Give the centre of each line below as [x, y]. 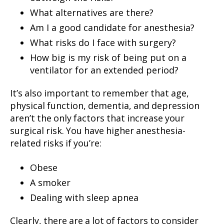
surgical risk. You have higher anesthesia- [98, 131]
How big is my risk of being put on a [108, 57]
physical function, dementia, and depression [105, 106]
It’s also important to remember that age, [99, 94]
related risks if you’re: [56, 144]
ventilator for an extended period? [104, 70]
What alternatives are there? [92, 12]
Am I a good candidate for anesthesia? [112, 27]
